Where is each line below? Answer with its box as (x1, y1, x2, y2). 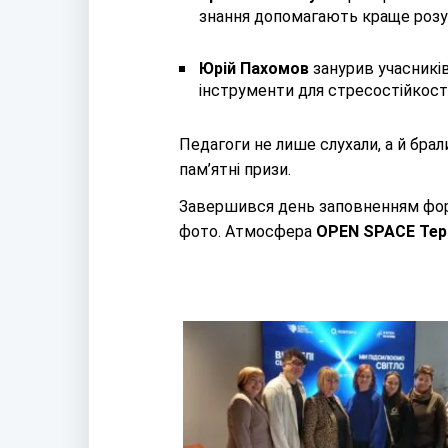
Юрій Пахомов (199, 59, 309, 78)
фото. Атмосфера (179, 222, 316, 241)
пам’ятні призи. (179, 160, 291, 179)
